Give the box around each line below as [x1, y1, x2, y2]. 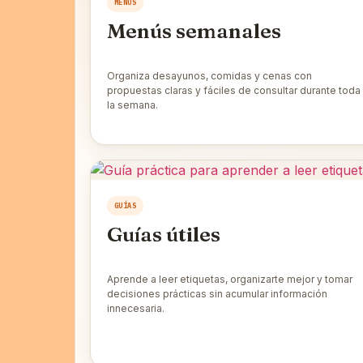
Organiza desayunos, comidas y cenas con [107, 70, 312, 83]
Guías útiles [107, 222, 220, 247]
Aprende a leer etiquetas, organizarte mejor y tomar [107, 273, 352, 286]
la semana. [107, 99, 158, 112]
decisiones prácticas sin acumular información [107, 288, 327, 301]
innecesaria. [107, 302, 164, 315]
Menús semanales [107, 19, 281, 44]
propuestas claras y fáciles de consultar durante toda [107, 84, 361, 97]
